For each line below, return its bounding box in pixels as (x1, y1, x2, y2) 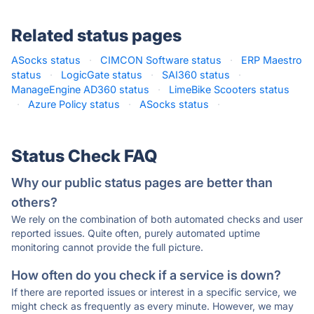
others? (11, 195, 57, 210)
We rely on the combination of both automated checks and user (11, 213, 303, 225)
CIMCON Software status (100, 54, 221, 66)
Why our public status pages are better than (11, 175, 273, 190)
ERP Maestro (241, 54, 302, 66)
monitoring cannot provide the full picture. (11, 241, 203, 253)
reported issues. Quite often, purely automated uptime (11, 227, 260, 239)
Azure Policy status (28, 98, 120, 110)
